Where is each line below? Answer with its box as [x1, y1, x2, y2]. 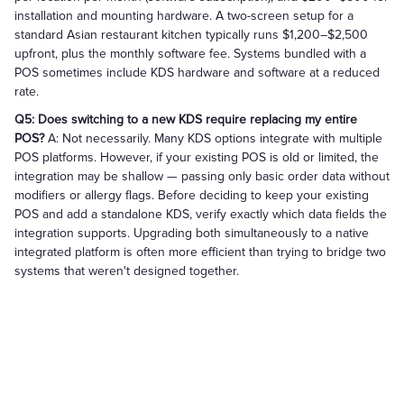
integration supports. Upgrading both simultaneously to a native [14, 225, 369, 241]
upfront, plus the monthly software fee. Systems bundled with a [14, 46, 366, 61]
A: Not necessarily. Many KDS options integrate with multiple [44, 131, 382, 146]
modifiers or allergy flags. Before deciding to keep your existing [14, 188, 369, 203]
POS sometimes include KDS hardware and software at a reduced [14, 65, 380, 80]
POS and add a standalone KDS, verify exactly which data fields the [14, 207, 387, 222]
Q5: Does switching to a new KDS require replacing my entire [14, 112, 357, 127]
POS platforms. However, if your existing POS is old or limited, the [14, 150, 379, 165]
